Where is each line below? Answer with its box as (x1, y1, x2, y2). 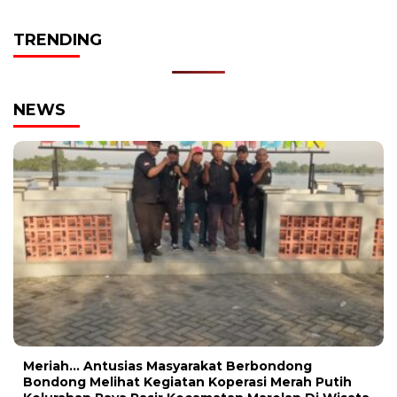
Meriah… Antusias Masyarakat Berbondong (23, 358, 312, 375)
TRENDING (13, 29, 102, 50)
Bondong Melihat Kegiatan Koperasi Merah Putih (23, 374, 352, 391)
